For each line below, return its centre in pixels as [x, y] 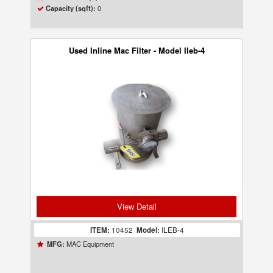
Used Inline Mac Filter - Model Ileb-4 [136, 50]
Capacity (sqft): [71, 8]
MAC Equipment [90, 244]
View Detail [136, 206]
